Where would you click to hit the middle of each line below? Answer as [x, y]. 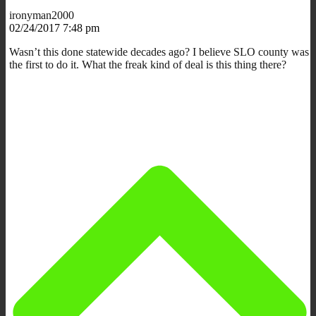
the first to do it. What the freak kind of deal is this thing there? [148, 64]
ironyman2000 [42, 15]
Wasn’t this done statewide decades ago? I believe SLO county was [159, 51]
